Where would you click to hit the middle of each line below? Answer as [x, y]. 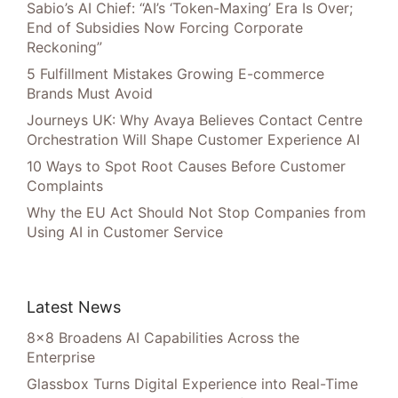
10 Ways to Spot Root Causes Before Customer [186, 167]
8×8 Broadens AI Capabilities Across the [163, 338]
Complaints [65, 186]
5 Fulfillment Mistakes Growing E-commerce [175, 74]
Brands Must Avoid [90, 94]
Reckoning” [64, 48]
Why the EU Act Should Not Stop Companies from [196, 213]
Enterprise [61, 358]
